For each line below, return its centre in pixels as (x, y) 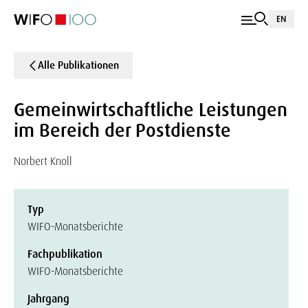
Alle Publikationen (78, 65)
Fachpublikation (65, 254)
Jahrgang (48, 299)
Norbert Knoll (43, 161)
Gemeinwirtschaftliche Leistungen (151, 110)
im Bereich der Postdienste (122, 130)
